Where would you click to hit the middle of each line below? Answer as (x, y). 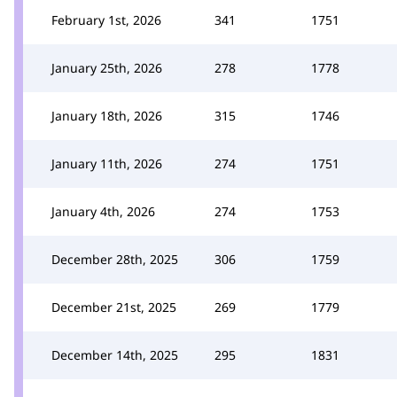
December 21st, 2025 (114, 307)
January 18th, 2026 (107, 115)
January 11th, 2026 (107, 163)
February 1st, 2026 (106, 19)
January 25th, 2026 (107, 67)
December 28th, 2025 (115, 259)
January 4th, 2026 (103, 211)
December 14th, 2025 (115, 354)
